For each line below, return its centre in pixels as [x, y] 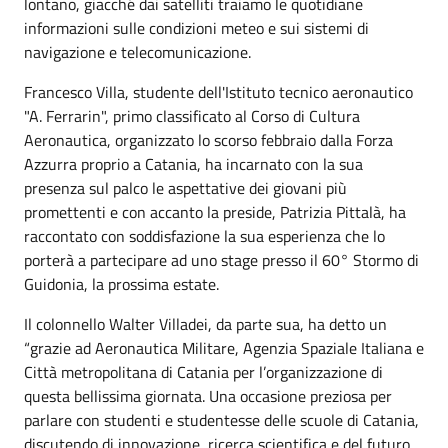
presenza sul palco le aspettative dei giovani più [185, 188]
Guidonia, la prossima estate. [121, 284]
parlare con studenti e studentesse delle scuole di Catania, [221, 420]
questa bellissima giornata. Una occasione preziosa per [208, 396]
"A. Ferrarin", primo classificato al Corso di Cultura [192, 116]
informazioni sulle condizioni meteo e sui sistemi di [196, 28]
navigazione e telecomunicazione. [137, 52]
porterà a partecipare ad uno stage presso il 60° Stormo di [221, 260]
